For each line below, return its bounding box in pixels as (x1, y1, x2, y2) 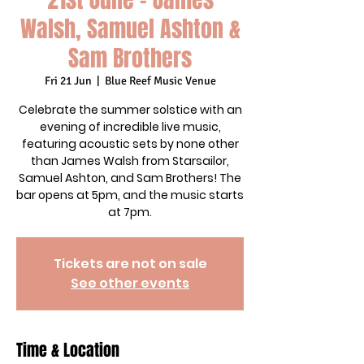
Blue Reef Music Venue (104, 74, 216, 88)
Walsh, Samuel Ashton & (19, 12, 240, 45)
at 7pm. (108, 204, 152, 220)
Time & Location (16, 338, 119, 362)
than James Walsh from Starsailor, (31, 153, 229, 169)
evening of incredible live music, (39, 119, 221, 135)
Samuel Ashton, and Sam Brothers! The (19, 170, 241, 186)
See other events (71, 274, 189, 292)
